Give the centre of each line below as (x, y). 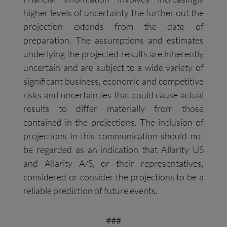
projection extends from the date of (113, 27)
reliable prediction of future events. (91, 191)
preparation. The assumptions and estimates (113, 40)
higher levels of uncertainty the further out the (113, 13)
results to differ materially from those (113, 109)
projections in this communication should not (113, 136)
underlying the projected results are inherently (113, 54)
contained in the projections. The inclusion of (113, 122)
